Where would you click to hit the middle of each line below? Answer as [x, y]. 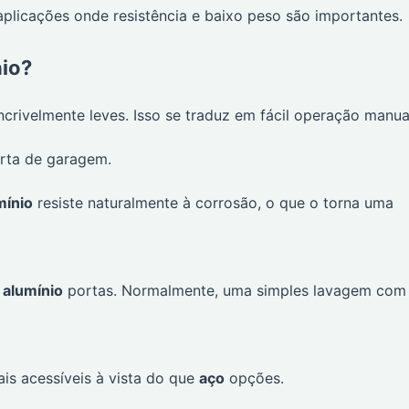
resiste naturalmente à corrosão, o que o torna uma [213, 203]
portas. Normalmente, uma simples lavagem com [235, 291]
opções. [254, 378]
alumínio [33, 291]
